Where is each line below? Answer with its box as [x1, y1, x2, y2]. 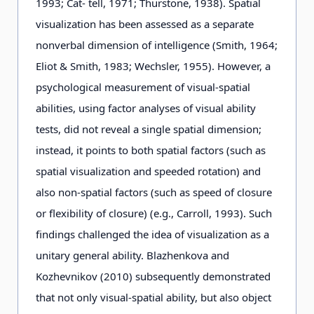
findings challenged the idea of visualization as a [36, 227, 269, 241]
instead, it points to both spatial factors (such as [36, 143, 266, 157]
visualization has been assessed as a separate [36, 17, 254, 31]
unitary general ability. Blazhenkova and [36, 248, 229, 262]
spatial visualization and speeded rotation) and [36, 164, 261, 178]
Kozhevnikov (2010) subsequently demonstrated [36, 269, 271, 283]
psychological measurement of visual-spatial [36, 80, 250, 94]
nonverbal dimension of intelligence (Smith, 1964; [36, 38, 278, 52]
